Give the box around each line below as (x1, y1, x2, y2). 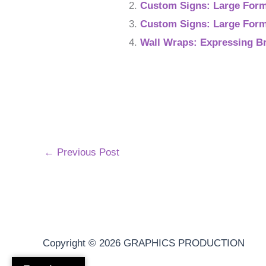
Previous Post (54, 147, 119, 159)
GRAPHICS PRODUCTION (123, 237, 245, 249)
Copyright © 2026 (43, 237, 123, 249)
